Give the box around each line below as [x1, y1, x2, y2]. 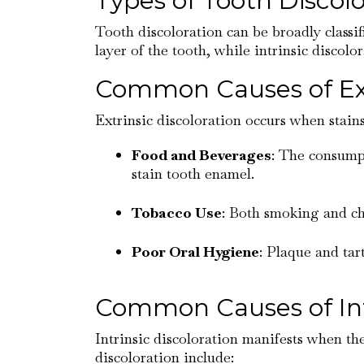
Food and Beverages [132, 145, 271, 164]
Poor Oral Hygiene [132, 242, 259, 261]
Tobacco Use [132, 203, 222, 222]
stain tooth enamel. [132, 164, 254, 183]
